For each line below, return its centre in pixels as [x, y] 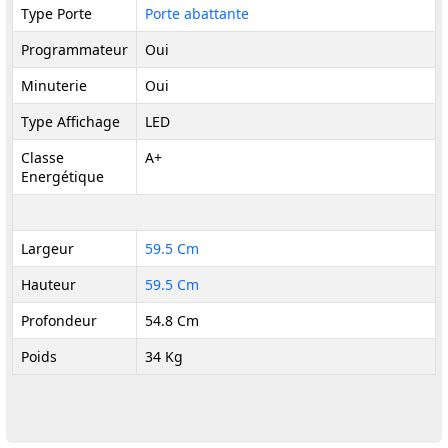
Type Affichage [70, 121]
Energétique [62, 176]
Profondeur [59, 320]
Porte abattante [197, 13]
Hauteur [48, 284]
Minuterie [54, 85]
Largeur [47, 248]
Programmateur [74, 49]
